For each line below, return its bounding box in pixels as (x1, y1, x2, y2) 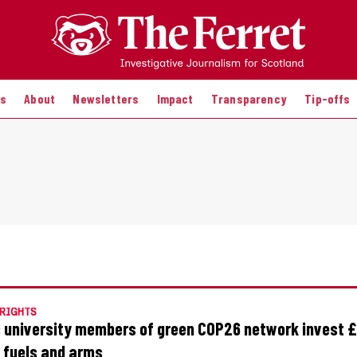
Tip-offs (304, 90, 351, 106)
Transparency (210, 90, 287, 106)
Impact (156, 90, 194, 106)
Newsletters (73, 90, 139, 106)
